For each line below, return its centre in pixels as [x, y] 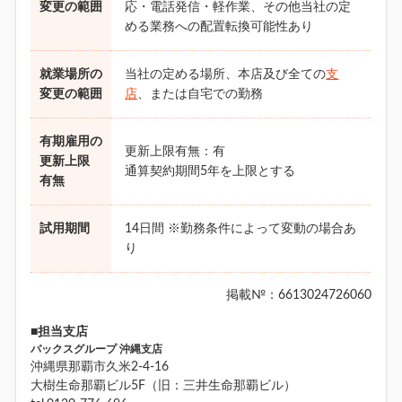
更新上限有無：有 [175, 151]
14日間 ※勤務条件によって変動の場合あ [241, 228]
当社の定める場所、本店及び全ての [226, 74]
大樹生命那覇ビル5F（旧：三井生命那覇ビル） [164, 385]
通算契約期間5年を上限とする [210, 171]
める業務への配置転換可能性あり [219, 26]
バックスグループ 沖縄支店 [97, 349]
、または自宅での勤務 [201, 94]
